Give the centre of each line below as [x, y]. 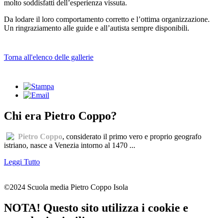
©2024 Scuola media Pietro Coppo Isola [66, 187]
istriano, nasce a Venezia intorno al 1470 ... [70, 145]
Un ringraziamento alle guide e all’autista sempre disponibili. [97, 28]
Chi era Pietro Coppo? [60, 116]
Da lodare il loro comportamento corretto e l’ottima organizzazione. [107, 19]
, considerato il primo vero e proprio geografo [132, 136]
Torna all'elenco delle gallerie [49, 57]
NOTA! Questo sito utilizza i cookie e [96, 208]
